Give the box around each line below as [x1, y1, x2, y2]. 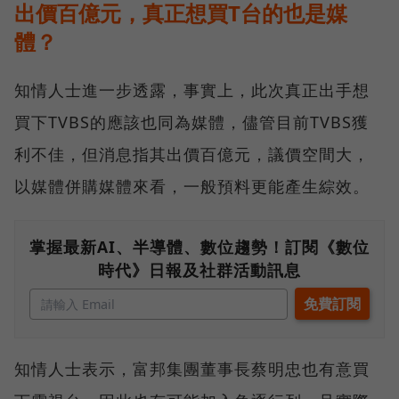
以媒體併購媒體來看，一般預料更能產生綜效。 [14, 175, 370, 197]
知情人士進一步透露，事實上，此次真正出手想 [14, 78, 370, 101]
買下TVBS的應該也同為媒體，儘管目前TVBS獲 [14, 110, 369, 133]
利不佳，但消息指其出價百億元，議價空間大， [14, 142, 370, 165]
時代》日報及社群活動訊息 [98, 258, 301, 281]
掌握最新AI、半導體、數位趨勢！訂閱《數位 [29, 235, 370, 257]
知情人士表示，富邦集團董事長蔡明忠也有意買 [14, 357, 370, 379]
